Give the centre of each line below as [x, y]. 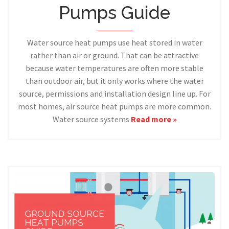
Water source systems [91, 119]
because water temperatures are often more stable [114, 68]
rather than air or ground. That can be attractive [114, 55]
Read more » [154, 119]
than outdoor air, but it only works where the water [114, 81]
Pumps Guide [114, 13]
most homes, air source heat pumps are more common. [114, 107]
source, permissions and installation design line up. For [114, 94]
